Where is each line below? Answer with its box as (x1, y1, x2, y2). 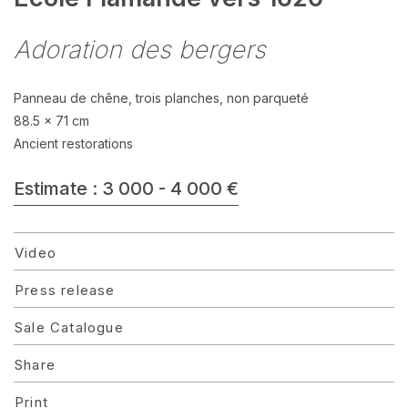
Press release (15, 281, 116, 299)
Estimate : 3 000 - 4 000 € (14, 178, 239, 199)
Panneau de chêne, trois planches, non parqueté (14, 90, 309, 106)
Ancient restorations (14, 136, 133, 151)
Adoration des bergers (14, 35, 266, 65)
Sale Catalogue (15, 319, 124, 336)
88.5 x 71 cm (14, 113, 89, 128)
